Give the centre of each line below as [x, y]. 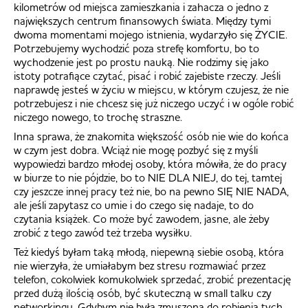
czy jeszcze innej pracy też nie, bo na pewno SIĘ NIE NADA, [151, 191]
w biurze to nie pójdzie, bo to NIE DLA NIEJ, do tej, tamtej [148, 177]
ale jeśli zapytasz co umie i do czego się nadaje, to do [134, 205]
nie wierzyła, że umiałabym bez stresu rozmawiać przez [140, 265]
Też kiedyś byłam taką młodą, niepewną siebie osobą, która [149, 251]
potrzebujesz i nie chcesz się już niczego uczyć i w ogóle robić [154, 103]
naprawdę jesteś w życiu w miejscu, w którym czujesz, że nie [151, 89]
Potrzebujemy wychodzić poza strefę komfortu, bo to [136, 48]
